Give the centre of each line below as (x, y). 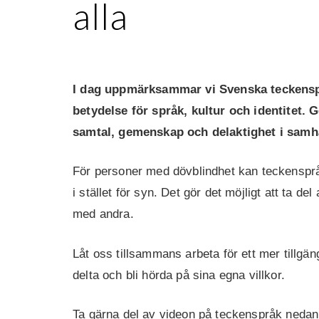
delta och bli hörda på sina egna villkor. (179, 275)
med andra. (103, 214)
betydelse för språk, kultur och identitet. (191, 110)
